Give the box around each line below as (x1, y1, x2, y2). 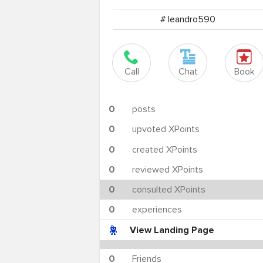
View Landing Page (130, 224, 215, 236)
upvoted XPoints (132, 123, 200, 136)
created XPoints (132, 143, 198, 156)
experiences (132, 203, 183, 215)
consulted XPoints (132, 183, 206, 195)
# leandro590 (160, 14, 216, 26)
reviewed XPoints (132, 163, 204, 176)
